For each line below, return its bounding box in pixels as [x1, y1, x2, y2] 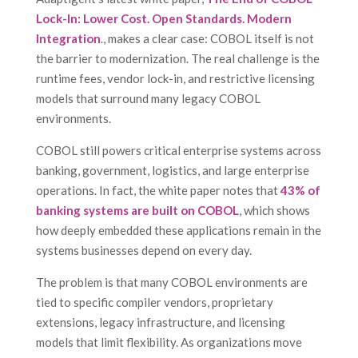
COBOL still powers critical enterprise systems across [35, 143, 321, 158]
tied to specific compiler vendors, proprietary [35, 295, 273, 310]
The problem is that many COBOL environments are [35, 275, 308, 290]
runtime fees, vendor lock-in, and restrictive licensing [35, 71, 315, 86]
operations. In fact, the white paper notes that [35, 183, 280, 198]
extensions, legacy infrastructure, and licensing [35, 315, 285, 330]
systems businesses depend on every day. [35, 243, 252, 258]
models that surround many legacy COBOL [35, 91, 261, 106]
